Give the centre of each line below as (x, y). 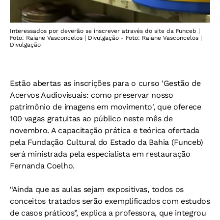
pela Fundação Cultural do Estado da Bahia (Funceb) (107, 142)
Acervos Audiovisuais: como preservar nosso (92, 95)
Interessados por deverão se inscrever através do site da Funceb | (105, 31)
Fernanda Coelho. (42, 165)
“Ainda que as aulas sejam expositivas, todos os (97, 189)
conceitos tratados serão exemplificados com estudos (110, 201)
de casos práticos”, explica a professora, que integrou (108, 213)
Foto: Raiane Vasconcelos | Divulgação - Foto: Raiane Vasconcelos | (106, 38)
